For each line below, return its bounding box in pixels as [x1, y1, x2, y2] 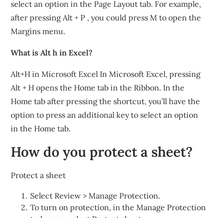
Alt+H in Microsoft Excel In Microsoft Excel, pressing [11, 69, 201, 79]
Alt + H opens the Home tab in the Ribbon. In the [11, 83, 185, 92]
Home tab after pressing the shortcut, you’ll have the [11, 96, 200, 106]
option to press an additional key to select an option [11, 110, 199, 120]
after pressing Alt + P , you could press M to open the [11, 13, 201, 22]
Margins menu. [11, 26, 66, 36]
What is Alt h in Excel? [11, 48, 93, 57]
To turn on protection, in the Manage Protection [30, 202, 206, 212]
